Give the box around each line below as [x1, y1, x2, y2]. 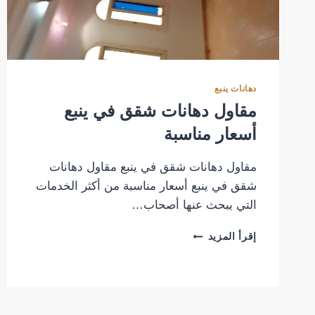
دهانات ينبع [214, 83, 257, 94]
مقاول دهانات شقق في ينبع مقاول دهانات [49, 160, 257, 174]
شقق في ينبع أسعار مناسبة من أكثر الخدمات [36, 179, 257, 193]
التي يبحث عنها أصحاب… [131, 198, 257, 212]
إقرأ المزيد [207, 231, 257, 243]
